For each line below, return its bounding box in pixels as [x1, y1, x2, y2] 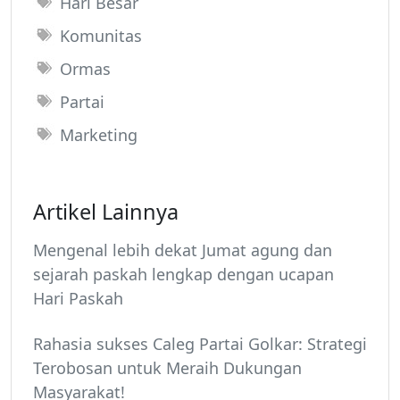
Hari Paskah [33, 287, 123, 310]
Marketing [60, 124, 137, 146]
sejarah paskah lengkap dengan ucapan [33, 263, 334, 286]
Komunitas [60, 25, 142, 47]
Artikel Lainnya [33, 197, 179, 227]
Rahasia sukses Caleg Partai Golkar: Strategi [33, 333, 367, 355]
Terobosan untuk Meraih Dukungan [33, 357, 302, 379]
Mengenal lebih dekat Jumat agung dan [33, 239, 332, 262]
